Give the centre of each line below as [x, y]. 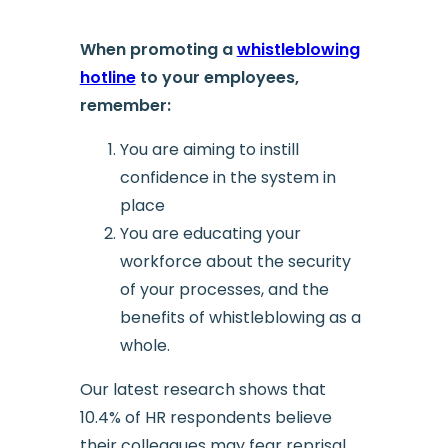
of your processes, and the [224, 289]
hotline [107, 77]
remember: [125, 105]
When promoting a [158, 49]
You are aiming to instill [209, 149]
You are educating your [210, 233]
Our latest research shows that [202, 389]
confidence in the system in [227, 177]
